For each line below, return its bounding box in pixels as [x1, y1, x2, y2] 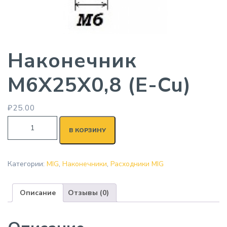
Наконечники [62, 159, 107, 169]
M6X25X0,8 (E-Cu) [8, 71, 191, 99]
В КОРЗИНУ [69, 126, 106, 135]
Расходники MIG [110, 159, 164, 169]
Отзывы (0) [68, 188, 109, 198]
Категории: [8, 159, 47, 169]
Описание [20, 188, 56, 198]
